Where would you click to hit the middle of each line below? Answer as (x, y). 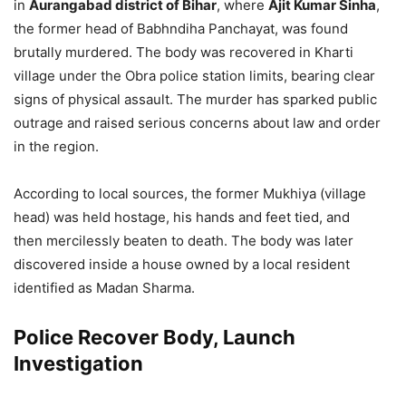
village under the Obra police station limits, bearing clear (194, 76)
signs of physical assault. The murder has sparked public (195, 99)
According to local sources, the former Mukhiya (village (190, 193)
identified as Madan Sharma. (104, 288)
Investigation (78, 363)
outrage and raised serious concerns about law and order (197, 123)
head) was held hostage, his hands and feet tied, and (182, 217)
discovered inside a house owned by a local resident (182, 264)
